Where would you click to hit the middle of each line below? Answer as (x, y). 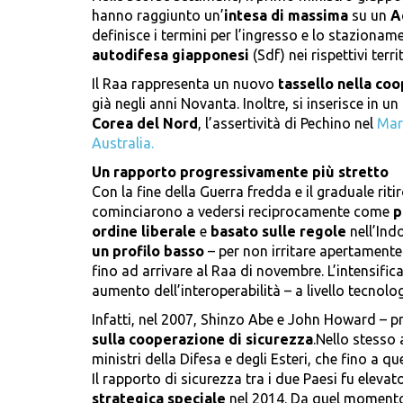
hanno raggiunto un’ (158, 16)
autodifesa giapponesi (172, 55)
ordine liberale (146, 232)
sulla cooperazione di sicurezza (202, 340)
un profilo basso (148, 251)
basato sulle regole (277, 232)
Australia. (123, 143)
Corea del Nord (145, 124)
